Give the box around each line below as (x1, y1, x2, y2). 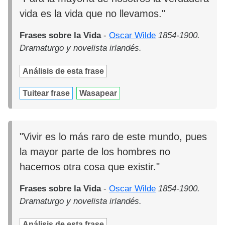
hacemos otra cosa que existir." (20, 161, 160, 172)
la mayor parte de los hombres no (20, 146, 171, 157)
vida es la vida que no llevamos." (20, 8, 166, 20)
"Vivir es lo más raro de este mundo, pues (20, 131, 207, 142)
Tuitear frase (23, 89, 70, 98)
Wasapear (79, 89, 118, 98)
